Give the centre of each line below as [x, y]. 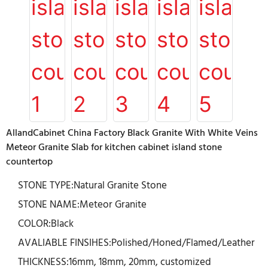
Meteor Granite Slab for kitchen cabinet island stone [114, 148]
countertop [29, 162]
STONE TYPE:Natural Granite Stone [93, 186]
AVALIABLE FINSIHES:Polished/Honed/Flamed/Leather [137, 243]
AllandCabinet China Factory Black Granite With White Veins [132, 133]
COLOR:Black [46, 224]
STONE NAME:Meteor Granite [83, 205]
